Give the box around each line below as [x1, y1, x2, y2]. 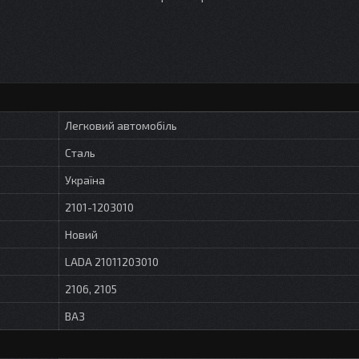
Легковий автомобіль [65, 118, 177, 132]
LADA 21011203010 [65, 254, 159, 268]
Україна [65, 172, 105, 187]
